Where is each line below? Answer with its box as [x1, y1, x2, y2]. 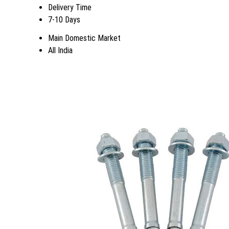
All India [48, 45, 73, 55]
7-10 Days [48, 14, 80, 25]
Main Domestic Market [48, 33, 121, 43]
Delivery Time [48, 2, 91, 12]
